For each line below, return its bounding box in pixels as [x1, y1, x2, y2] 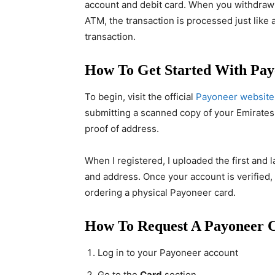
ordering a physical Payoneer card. [85, 187, 236, 198]
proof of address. [85, 123, 159, 134]
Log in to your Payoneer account [98, 247, 238, 258]
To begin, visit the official [85, 91, 196, 103]
